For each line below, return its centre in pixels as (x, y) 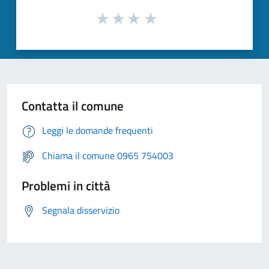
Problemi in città (66, 186)
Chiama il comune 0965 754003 (108, 156)
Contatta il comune (73, 106)
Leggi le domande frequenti (98, 131)
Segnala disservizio (81, 210)
